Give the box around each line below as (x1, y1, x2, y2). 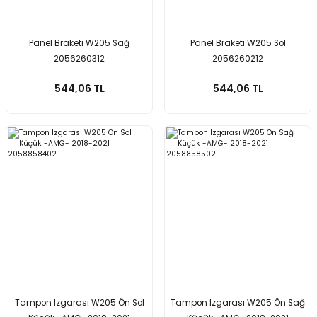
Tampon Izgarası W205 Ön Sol (14, 297, 144, 309)
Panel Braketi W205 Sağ (29, 38, 129, 49)
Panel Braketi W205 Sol (190, 38, 286, 49)
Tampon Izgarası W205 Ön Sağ (171, 297, 305, 309)
